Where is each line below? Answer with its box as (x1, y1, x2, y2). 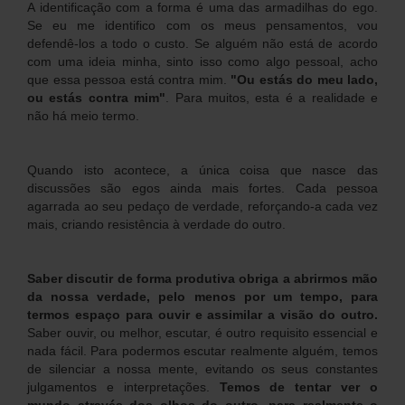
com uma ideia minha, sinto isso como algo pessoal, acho (27, 53, 378, 69)
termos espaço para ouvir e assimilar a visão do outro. (27, 306, 378, 322)
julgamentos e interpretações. (27, 379, 220, 394)
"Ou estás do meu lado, (231, 71, 378, 87)
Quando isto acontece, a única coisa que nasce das (27, 162, 378, 177)
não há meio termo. (27, 108, 139, 123)
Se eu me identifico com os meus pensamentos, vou (27, 17, 378, 33)
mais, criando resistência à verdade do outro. (27, 216, 286, 231)
